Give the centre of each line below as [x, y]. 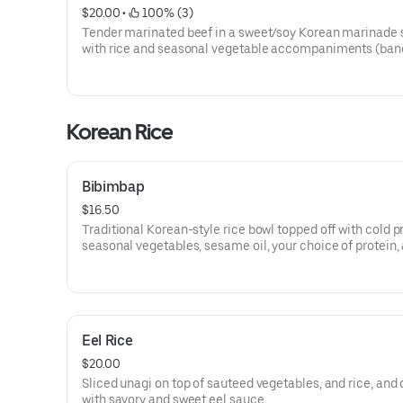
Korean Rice [120, 132]
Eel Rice [107, 340]
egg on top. [113, 262]
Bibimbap [113, 187]
